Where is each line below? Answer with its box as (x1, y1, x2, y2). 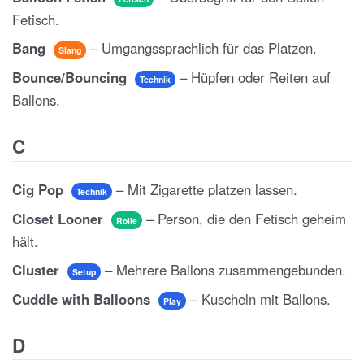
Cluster (12, 260, 63, 280)
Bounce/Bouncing (12, 67, 131, 87)
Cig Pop (12, 180, 67, 200)
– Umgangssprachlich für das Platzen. (85, 38, 317, 58)
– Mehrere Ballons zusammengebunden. (100, 260, 346, 280)
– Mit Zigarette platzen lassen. (111, 180, 297, 200)
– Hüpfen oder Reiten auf (175, 67, 331, 87)
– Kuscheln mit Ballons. (185, 288, 331, 309)
